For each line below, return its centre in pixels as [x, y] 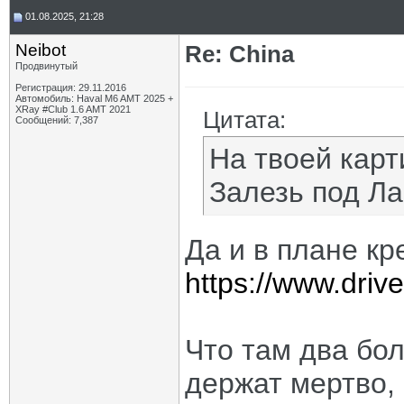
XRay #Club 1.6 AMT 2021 [73, 109]
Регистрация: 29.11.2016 [71, 87]
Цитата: [244, 120]
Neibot [41, 50]
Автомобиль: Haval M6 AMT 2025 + [94, 98]
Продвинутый [46, 66]
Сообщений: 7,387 [57, 120]
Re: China [239, 54]
